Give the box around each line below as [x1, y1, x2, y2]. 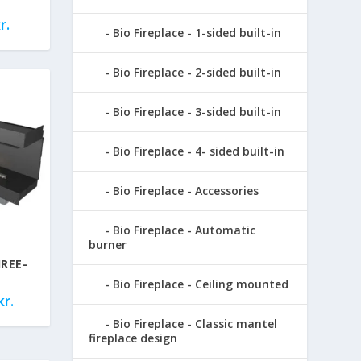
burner [89, 236, 127, 252]
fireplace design [89, 330, 178, 346]
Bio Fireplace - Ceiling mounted [113, 276, 289, 292]
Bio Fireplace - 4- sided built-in [113, 143, 285, 159]
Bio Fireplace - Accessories [113, 182, 259, 198]
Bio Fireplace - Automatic [113, 222, 256, 238]
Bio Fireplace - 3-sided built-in [113, 103, 282, 119]
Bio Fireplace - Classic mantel [113, 315, 278, 331]
